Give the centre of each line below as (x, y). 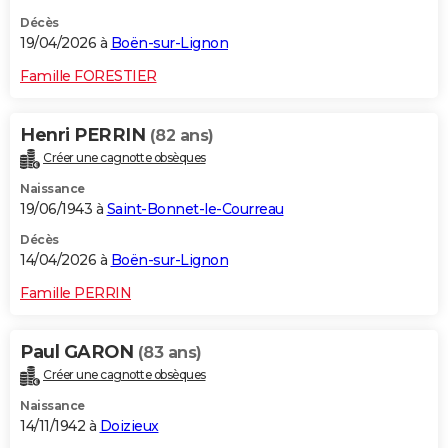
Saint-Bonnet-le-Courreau (195, 208)
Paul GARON (79, 351)
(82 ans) (181, 135)
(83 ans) (169, 352)
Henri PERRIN (85, 134)
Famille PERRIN (75, 292)
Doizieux (129, 425)
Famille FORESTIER (88, 75)
